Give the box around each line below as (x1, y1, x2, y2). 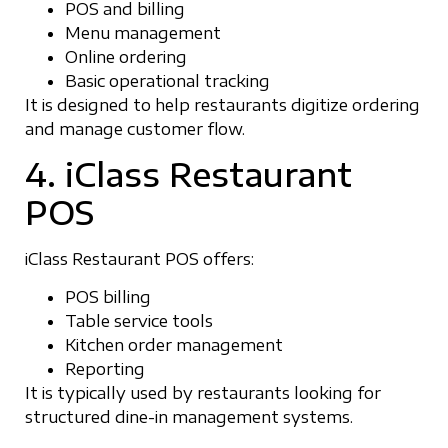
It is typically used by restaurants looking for (25, 383, 381, 404)
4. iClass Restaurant (25, 154, 352, 195)
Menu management (65, 22, 221, 43)
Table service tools (65, 311, 213, 332)
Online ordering (65, 46, 187, 67)
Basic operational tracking (65, 70, 270, 91)
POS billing (65, 287, 151, 308)
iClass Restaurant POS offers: (25, 249, 254, 270)
